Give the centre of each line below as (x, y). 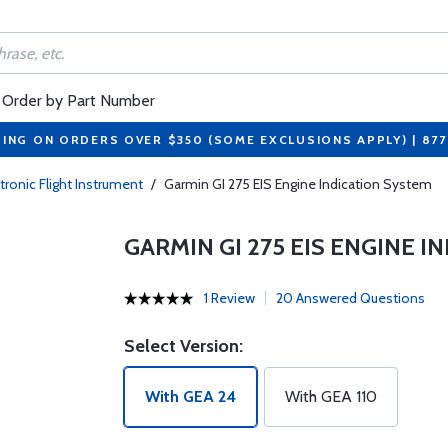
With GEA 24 (190, 396)
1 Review (229, 298)
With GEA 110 (330, 396)
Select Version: (183, 346)
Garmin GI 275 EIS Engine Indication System (298, 184)
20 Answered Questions (350, 298)
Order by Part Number (78, 100)
